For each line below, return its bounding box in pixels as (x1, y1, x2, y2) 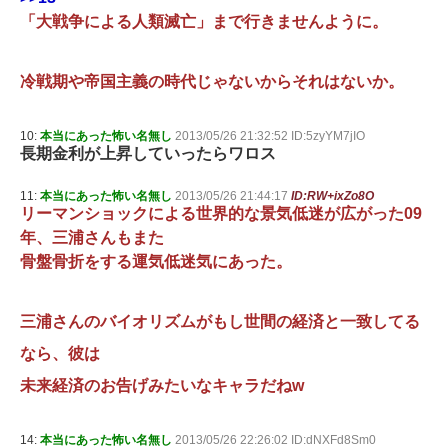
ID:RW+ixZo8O (291, 189, 374, 204)
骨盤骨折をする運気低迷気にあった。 (20, 253, 292, 271)
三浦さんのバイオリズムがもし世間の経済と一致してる (20, 313, 420, 331)
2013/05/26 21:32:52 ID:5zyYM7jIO (175, 129, 365, 144)
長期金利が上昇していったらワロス (20, 145, 276, 163)
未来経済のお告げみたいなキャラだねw (20, 377, 304, 395)
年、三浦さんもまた (20, 229, 164, 247)
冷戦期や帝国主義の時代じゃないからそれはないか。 (20, 73, 404, 91)
